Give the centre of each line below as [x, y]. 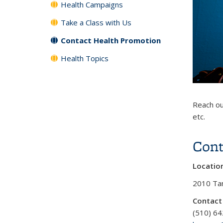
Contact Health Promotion [111, 40]
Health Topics [85, 58]
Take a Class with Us [96, 22]
